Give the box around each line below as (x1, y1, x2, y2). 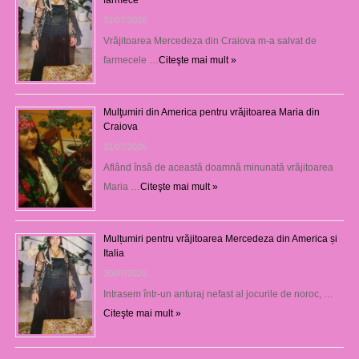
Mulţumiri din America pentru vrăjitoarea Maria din (103, 106, 320, 118)
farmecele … (103, 54, 159, 66)
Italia (103, 247, 124, 259)
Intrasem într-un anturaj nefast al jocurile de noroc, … (103, 288, 333, 300)
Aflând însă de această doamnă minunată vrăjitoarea (103, 161, 333, 173)
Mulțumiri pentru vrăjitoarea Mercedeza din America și (103, 232, 337, 244)
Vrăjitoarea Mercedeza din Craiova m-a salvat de (103, 34, 317, 46)
